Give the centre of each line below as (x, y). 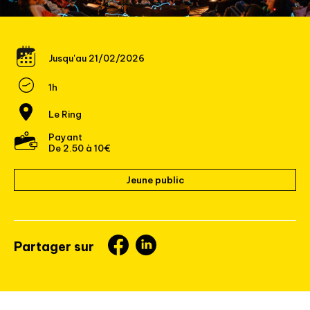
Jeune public (155, 180)
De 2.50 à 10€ (79, 148)
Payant (65, 137)
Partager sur (54, 247)
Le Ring (65, 114)
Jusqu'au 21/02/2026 (97, 58)
